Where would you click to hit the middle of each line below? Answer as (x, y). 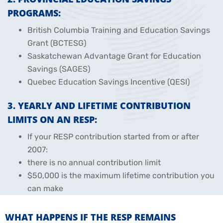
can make (45, 188)
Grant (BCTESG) (57, 43)
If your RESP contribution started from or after (113, 136)
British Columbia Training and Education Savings (119, 30)
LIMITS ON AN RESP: (52, 119)
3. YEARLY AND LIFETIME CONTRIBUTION (99, 105)
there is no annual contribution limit (94, 162)
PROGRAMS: (34, 13)
